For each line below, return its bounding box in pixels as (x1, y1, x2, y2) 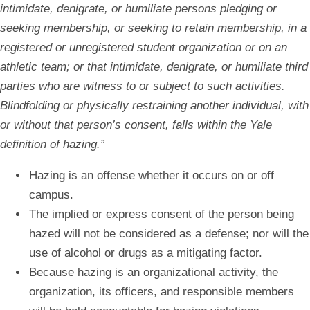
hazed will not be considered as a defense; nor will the (29, 227, 309, 241)
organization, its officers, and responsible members (29, 285, 294, 299)
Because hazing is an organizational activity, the (29, 266, 278, 280)
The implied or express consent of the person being (29, 208, 294, 221)
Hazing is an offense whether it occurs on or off (29, 169, 274, 183)
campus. (29, 188, 73, 202)
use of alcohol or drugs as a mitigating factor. (29, 246, 262, 260)
